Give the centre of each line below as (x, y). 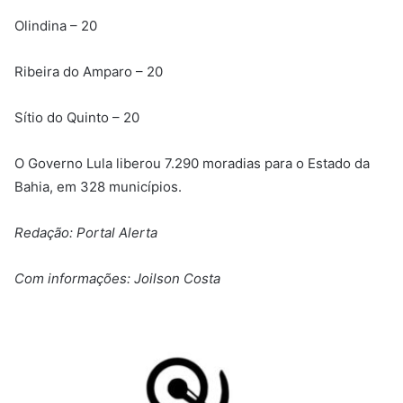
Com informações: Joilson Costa (117, 278)
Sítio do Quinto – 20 (77, 117)
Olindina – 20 (56, 25)
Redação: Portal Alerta (86, 232)
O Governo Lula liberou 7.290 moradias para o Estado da (192, 163)
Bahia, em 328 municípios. (98, 186)
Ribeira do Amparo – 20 (89, 71)
